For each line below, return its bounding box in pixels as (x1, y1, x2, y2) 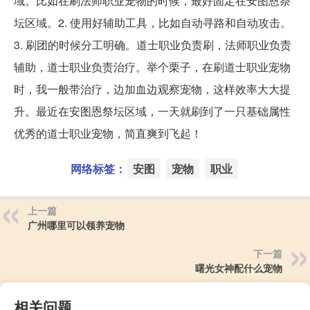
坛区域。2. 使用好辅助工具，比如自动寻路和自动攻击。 (14, 14, 291, 30)
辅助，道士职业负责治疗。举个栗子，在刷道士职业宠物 (14, 58, 291, 75)
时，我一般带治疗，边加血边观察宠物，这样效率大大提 (14, 80, 291, 97)
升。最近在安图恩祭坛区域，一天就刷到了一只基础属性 (14, 102, 291, 119)
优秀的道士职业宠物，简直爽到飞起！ (14, 125, 202, 141)
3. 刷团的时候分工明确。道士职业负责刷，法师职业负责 (14, 36, 291, 53)
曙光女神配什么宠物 (195, 260, 282, 275)
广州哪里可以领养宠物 (28, 217, 125, 232)
